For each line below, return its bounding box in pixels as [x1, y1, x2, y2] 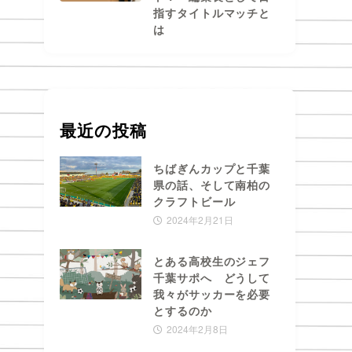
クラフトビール [153, 192, 236, 209]
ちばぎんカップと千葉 [153, 159, 271, 176]
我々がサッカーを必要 [153, 285, 271, 302]
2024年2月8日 [166, 321, 228, 335]
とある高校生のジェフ [153, 252, 271, 269]
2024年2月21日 [166, 212, 233, 226]
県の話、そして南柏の [153, 176, 271, 192]
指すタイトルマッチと [153, 4, 271, 20]
